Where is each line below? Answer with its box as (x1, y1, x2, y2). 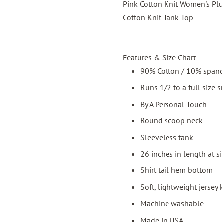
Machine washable (140, 198, 204, 209)
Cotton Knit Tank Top (123, 12, 193, 22)
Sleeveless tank (140, 132, 193, 142)
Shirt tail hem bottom (140, 165, 213, 175)
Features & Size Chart (123, 53, 196, 62)
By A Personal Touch (140, 99, 207, 109)
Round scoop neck (140, 115, 203, 126)
